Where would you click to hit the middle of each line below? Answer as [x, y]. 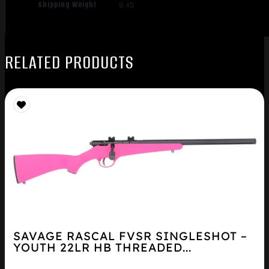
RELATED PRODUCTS [69, 62]
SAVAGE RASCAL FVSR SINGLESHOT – [130, 236]
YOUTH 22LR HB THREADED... [102, 248]
